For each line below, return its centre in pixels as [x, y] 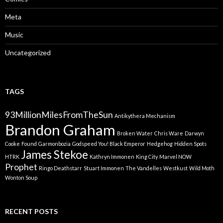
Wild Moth [202, 168]
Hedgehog [160, 144]
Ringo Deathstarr [60, 168]
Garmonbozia [55, 144]
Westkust [175, 168]
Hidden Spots [190, 144]
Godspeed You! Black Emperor [109, 144]
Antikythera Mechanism [145, 116]
